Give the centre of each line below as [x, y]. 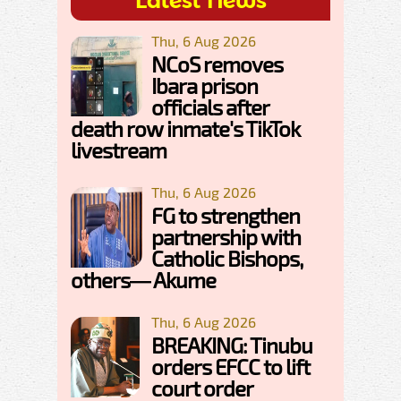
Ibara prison [205, 85]
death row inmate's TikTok [185, 128]
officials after [210, 107]
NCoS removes [217, 64]
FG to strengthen [226, 215]
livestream [119, 149]
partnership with [226, 236]
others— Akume [143, 279]
